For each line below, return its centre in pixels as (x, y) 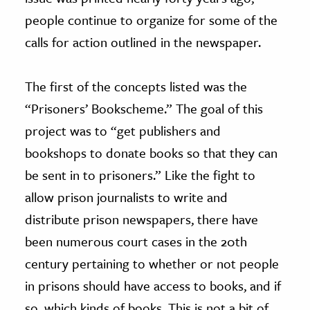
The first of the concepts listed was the (136, 86)
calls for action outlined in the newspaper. (143, 42)
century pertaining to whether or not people (152, 264)
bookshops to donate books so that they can (151, 153)
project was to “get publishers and (123, 131)
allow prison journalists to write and (126, 197)
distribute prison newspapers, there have (142, 219)
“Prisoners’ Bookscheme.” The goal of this (144, 109)
